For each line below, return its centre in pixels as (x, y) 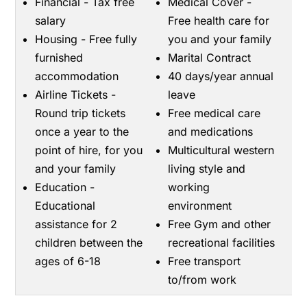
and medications (211, 132)
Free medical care (214, 113)
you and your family (220, 39)
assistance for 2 (76, 224)
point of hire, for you (89, 150)
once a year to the (82, 132)
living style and (207, 169)
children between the (89, 243)
